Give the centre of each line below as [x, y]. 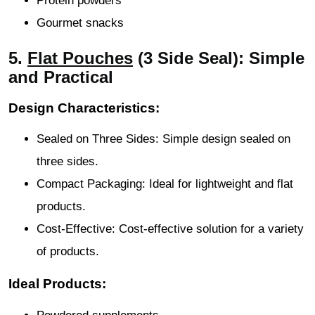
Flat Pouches [80, 58]
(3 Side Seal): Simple [219, 58]
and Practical [61, 77]
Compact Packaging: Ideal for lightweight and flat [165, 184]
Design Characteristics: [84, 108]
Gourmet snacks [80, 22]
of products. [68, 252]
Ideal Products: [57, 283]
